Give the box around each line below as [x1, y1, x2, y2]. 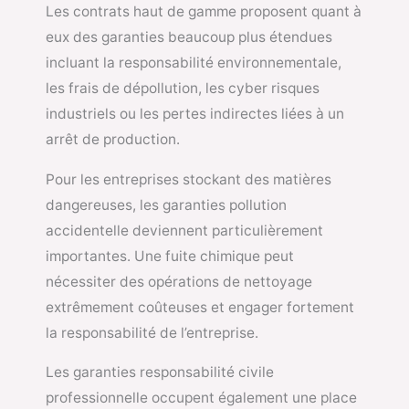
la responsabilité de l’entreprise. [46, 323, 258, 341]
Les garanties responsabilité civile [46, 363, 274, 382]
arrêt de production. [46, 131, 180, 149]
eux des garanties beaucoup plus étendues [46, 28, 332, 47]
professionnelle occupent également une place [46, 389, 357, 407]
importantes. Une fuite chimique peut [46, 246, 294, 265]
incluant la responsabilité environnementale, [46, 54, 341, 72]
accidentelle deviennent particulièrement [46, 221, 323, 239]
